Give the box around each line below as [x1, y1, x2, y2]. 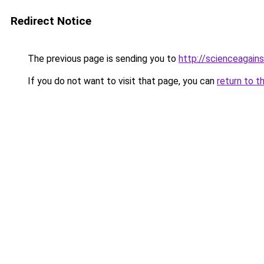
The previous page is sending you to [25, 53, 179, 64]
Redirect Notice [11, 14, 91, 28]
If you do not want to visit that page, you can [25, 75, 217, 87]
